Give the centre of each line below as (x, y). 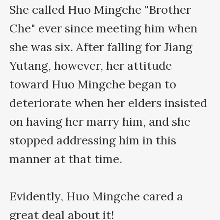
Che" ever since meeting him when (104, 28)
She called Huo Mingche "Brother (100, 9)
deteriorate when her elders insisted (109, 103)
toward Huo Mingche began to (93, 84)
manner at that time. (66, 159)
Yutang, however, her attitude (91, 65)
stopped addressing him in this (93, 140)
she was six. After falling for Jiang (101, 47)
